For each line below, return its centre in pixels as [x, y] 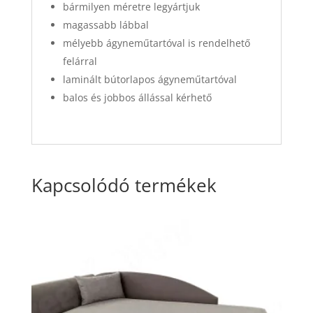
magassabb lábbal [105, 25]
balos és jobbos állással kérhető [137, 98]
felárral [80, 61]
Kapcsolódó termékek [124, 185]
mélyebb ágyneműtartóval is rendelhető [156, 43]
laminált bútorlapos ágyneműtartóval [150, 80]
